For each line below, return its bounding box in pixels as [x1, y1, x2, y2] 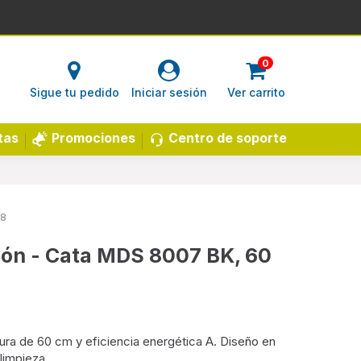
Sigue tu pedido [29, 85, 119, 99]
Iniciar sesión [131, 85, 207, 99]
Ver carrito [226, 85, 285, 99]
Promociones [52, 130, 135, 146]
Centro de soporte [168, 129, 287, 146]
